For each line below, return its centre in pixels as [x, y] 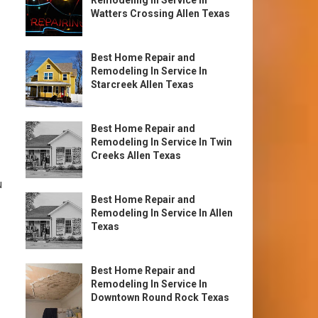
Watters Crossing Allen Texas [160, 13]
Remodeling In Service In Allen [162, 213]
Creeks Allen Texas [136, 155]
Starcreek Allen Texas [142, 84]
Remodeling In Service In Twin [161, 142]
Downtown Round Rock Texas [160, 297]
